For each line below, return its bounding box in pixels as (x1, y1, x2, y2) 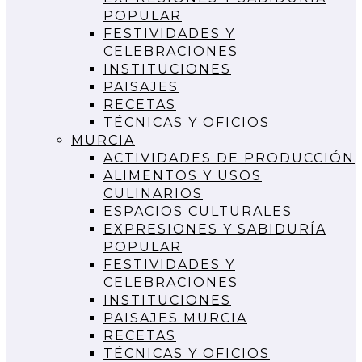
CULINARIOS (103, 185, 203, 201)
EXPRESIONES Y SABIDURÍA (103, 221, 326, 237)
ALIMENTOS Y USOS (103, 167, 262, 183)
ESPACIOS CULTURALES (103, 203, 293, 219)
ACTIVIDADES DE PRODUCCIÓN (103, 149, 355, 166)
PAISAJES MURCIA (103, 309, 247, 326)
